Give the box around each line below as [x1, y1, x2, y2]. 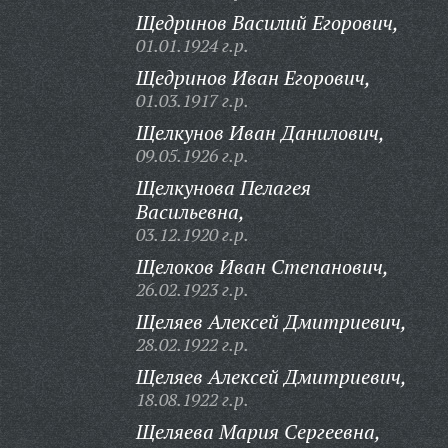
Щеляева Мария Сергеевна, [135, 418, 381, 445]
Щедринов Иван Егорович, [135, 64, 371, 91]
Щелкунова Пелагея [135, 174, 311, 201]
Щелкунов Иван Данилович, [135, 119, 385, 146]
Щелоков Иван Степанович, [135, 253, 389, 280]
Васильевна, [135, 198, 245, 225]
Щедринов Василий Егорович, [135, 9, 399, 36]
